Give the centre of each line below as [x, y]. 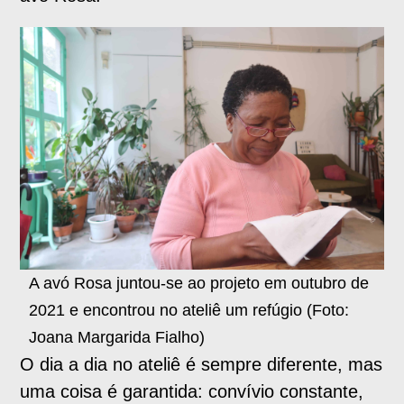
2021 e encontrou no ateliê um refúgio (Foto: [189, 311]
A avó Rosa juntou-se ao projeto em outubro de [199, 284]
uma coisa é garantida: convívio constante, [192, 392]
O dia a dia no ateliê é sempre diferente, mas [202, 365]
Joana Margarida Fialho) [117, 338]
